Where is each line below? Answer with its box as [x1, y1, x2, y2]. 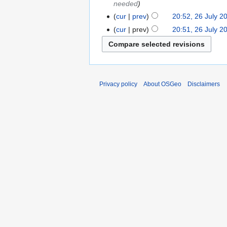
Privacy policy [99, 81, 137, 88]
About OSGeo [143, 81, 181, 88]
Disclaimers [187, 81, 220, 88]
